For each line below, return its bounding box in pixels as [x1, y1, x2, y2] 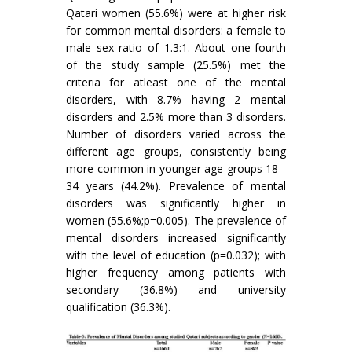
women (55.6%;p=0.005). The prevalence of [66, 213, 286, 229]
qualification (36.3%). [66, 299, 170, 315]
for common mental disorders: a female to [66, 23, 286, 38]
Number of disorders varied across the [66, 126, 286, 142]
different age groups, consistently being [66, 144, 286, 159]
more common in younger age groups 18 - [66, 161, 286, 177]
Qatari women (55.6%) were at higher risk [66, 5, 286, 21]
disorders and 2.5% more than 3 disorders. [66, 109, 286, 125]
